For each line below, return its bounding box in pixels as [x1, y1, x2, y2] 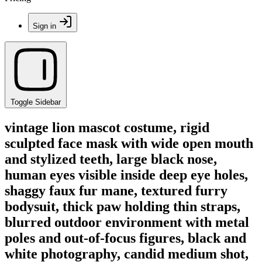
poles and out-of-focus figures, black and [5, 230, 246, 246]
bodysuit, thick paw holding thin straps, [5, 198, 240, 214]
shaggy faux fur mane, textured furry [5, 182, 227, 198]
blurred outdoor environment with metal [5, 214, 249, 230]
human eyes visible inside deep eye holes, [5, 167, 248, 182]
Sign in [33, 22, 56, 30]
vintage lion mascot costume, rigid [5, 119, 209, 135]
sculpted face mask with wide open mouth [5, 135, 253, 151]
